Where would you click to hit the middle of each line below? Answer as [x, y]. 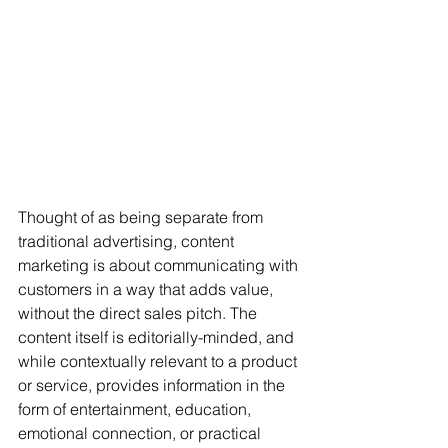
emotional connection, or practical [141, 433]
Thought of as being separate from [142, 217]
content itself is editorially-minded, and [158, 337]
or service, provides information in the [153, 385]
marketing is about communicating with [160, 265]
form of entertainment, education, [136, 409]
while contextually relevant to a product [159, 361]
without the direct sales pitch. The [139, 313]
